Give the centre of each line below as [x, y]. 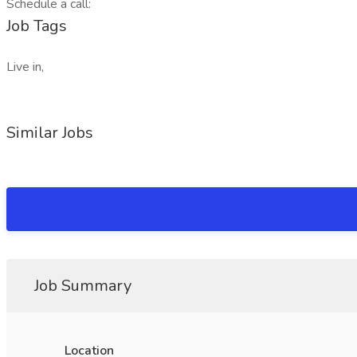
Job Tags [37, 26]
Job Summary [83, 286]
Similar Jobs [50, 133]
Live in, [25, 67]
